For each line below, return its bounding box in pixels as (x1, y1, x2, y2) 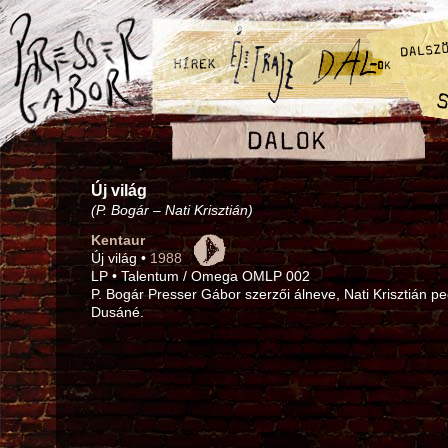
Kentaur (91, 232, 145, 248)
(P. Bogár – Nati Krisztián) (91, 202, 253, 218)
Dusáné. (91, 304, 144, 320)
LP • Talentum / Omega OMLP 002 (91, 268, 310, 284)
